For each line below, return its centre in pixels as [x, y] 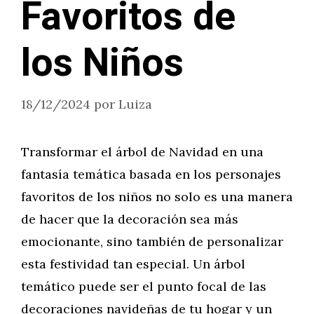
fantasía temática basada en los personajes [151, 174]
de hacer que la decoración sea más [130, 219]
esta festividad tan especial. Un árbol [133, 264]
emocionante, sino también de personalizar [152, 241]
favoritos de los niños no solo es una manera [157, 197]
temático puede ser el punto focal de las [144, 286]
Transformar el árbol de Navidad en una [142, 152]
